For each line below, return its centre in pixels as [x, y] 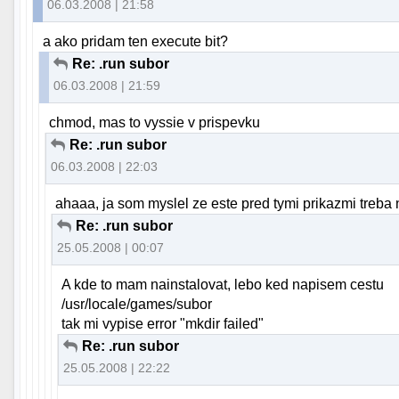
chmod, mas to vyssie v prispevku [155, 122]
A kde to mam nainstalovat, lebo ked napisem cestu [223, 285]
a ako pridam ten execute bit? [136, 41]
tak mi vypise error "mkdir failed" [163, 324]
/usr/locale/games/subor [137, 305]
